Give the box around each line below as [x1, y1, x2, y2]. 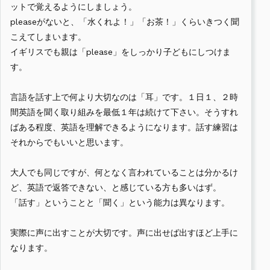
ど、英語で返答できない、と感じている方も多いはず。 [10, 183, 221, 193]
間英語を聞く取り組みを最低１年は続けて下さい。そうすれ [10, 107, 238, 118]
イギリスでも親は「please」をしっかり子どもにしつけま [10, 47, 231, 57]
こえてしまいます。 [10, 32, 86, 42]
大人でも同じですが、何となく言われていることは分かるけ [10, 168, 238, 178]
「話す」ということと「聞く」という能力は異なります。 [10, 198, 230, 208]
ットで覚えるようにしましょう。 [10, 2, 137, 12]
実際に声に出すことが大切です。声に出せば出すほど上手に [10, 228, 238, 238]
